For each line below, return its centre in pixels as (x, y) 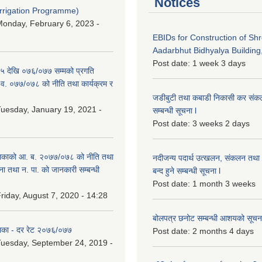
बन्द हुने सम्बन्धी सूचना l (187, 170)
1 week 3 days (219, 63)
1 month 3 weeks (224, 183)
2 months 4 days (223, 231)
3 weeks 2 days (221, 123)
